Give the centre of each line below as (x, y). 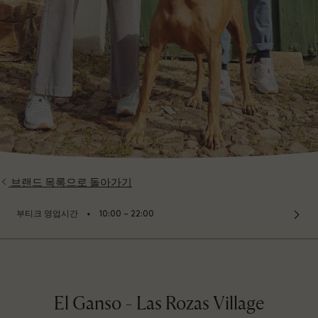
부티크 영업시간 (47, 214)
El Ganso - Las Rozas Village (159, 304)
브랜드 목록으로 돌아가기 (71, 183)
